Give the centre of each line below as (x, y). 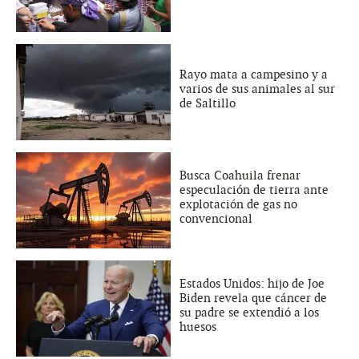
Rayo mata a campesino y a (254, 74)
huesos (198, 327)
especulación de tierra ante (254, 190)
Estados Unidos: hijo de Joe (252, 283)
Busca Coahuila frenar (240, 175)
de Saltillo (208, 103)
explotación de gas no (238, 204)
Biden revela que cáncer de (253, 298)
